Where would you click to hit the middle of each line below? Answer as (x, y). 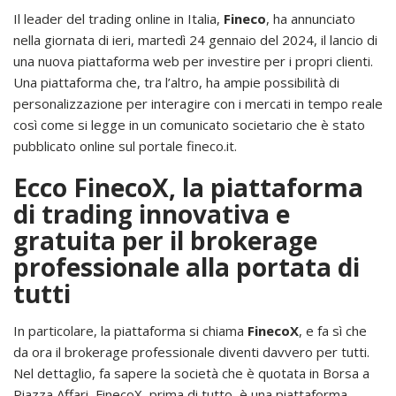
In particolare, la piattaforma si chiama (130, 330)
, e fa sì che (333, 330)
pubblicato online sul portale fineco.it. (125, 145)
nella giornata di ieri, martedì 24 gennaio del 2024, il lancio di (195, 39)
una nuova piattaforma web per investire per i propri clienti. (193, 61)
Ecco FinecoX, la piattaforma (188, 187)
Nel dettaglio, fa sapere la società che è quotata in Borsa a (191, 373)
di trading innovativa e (152, 213)
